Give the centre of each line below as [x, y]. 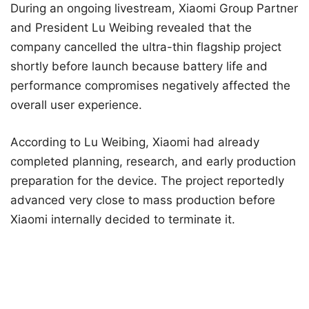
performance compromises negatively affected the [150, 86]
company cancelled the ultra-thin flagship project [146, 47]
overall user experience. [76, 105]
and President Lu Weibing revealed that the [131, 28]
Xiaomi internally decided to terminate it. [123, 219]
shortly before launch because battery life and [139, 67]
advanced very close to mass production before [143, 200]
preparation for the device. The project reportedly [147, 180]
